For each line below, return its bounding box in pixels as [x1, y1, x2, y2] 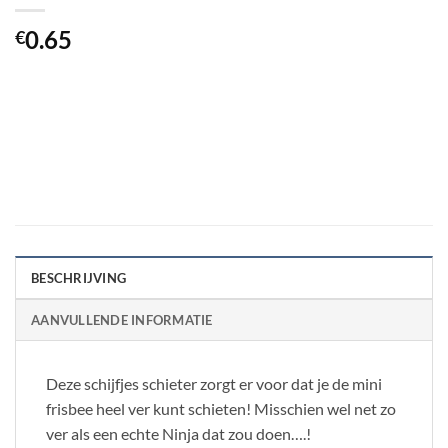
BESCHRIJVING [31, 270, 127, 287]
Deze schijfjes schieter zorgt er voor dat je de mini [46, 374, 382, 394]
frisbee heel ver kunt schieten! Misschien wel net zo [46, 399, 396, 419]
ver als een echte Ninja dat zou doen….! [46, 424, 311, 444]
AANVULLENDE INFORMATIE [31, 312, 213, 329]
